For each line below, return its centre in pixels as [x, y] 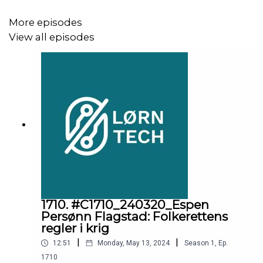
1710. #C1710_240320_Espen [125, 205]
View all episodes [52, 37]
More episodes [45, 23]
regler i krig [75, 228]
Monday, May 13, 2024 [134, 243]
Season [197, 243]
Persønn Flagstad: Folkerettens [134, 216]
